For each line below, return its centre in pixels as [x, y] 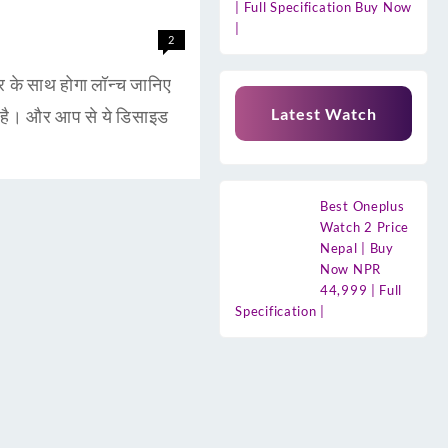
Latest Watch [323, 113]
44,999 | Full [361, 289]
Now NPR [350, 268]
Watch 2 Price [365, 226]
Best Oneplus [362, 205]
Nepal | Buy [357, 247]
